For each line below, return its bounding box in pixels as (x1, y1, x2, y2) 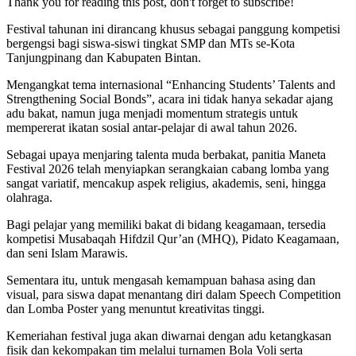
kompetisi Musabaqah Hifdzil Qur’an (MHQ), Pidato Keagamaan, (6, 231, 339, 246)
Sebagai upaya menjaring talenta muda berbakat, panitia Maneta (6, 147, 326, 161)
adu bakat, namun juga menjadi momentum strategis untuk (6, 106, 298, 120)
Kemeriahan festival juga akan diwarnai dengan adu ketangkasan (6, 328, 331, 342)
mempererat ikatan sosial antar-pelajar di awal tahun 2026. (6, 120, 297, 134)
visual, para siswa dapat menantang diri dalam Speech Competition (6, 287, 341, 301)
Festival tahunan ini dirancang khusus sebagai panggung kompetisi (6, 21, 340, 36)
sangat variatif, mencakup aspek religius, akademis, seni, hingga (6, 176, 326, 190)
